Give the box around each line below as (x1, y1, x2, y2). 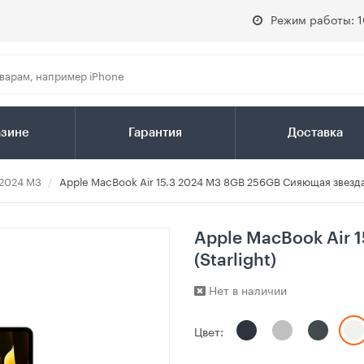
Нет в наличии (206, 280, 287, 299)
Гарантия (128, 127, 182, 140)
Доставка (287, 127, 343, 140)
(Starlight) (194, 252, 276, 270)
